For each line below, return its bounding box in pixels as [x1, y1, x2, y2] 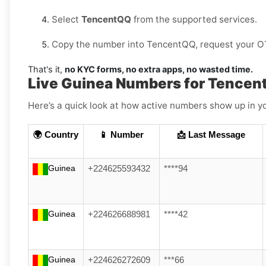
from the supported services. [131, 14, 257, 26]
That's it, [28, 64, 65, 75]
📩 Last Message [177, 130, 245, 140]
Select [52, 14, 81, 26]
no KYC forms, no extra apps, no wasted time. [65, 64, 253, 75]
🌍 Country [33, 130, 78, 140]
